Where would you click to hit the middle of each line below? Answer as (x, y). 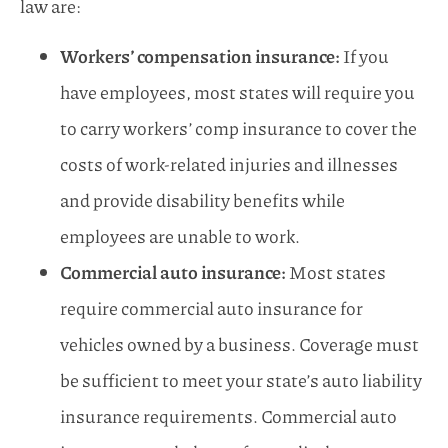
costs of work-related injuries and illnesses (229, 164)
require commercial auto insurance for (211, 308)
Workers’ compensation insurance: (200, 56)
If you (364, 56)
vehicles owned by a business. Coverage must (239, 344)
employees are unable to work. (180, 236)
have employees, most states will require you (237, 92)
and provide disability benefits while (202, 200)
